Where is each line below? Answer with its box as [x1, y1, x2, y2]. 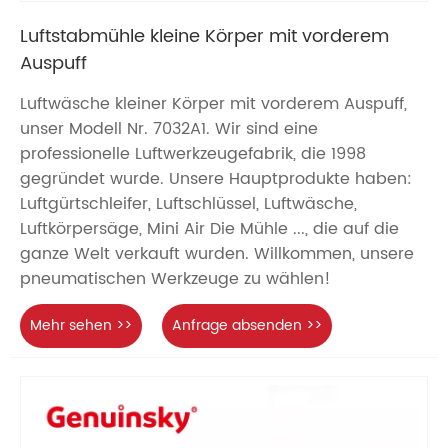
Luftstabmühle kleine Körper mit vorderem [20, 21, 389, 51]
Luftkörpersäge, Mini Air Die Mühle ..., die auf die [20, 215, 399, 242]
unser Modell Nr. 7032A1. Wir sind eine [20, 115, 318, 142]
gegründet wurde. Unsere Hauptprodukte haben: [20, 165, 412, 192]
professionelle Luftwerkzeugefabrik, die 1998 [20, 140, 366, 167]
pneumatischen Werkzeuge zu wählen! [20, 265, 331, 292]
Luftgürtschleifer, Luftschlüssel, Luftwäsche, [20, 190, 357, 217]
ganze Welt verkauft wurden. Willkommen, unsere [20, 240, 414, 267]
